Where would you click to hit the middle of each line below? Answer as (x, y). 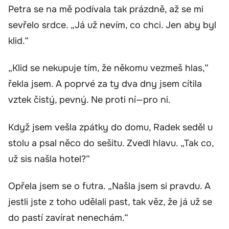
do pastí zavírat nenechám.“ (68, 218)
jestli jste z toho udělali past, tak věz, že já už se (110, 202)
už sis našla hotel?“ (49, 159)
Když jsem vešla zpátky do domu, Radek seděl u (110, 127)
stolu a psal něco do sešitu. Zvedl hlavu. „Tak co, (111, 143)
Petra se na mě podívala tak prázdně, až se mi (106, 9)
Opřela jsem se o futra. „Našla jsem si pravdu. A (109, 186)
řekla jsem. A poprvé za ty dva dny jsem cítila (105, 84)
